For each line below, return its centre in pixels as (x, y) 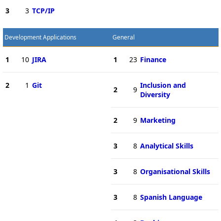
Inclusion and (163, 85)
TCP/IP (43, 10)
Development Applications (40, 37)
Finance (153, 59)
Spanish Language (171, 197)
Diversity (155, 94)
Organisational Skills (175, 171)
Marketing (158, 120)
